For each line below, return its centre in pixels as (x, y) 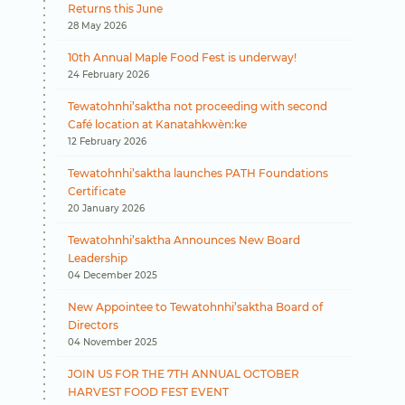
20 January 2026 (107, 208)
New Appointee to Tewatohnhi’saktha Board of (196, 307)
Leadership (98, 258)
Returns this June (116, 9)
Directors (94, 325)
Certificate (97, 191)
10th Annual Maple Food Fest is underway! (183, 57)
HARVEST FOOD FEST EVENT (149, 392)
